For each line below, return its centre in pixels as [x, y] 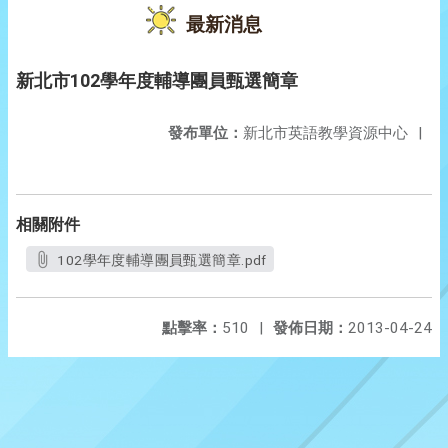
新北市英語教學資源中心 [325, 133]
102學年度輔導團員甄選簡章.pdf [162, 260]
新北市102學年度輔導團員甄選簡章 [157, 80]
